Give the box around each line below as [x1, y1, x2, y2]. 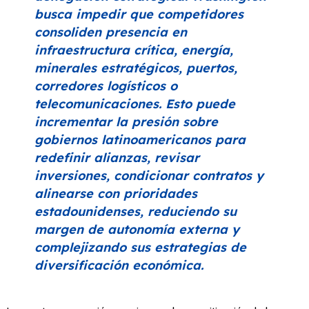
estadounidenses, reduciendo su [34, 203, 237, 220]
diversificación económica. [34, 257, 203, 274]
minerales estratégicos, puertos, [34, 60, 237, 77]
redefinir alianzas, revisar [34, 150, 199, 166]
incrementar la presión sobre [34, 114, 218, 130]
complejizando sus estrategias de [34, 239, 246, 256]
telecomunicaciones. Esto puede [34, 96, 235, 112]
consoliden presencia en [34, 24, 187, 41]
